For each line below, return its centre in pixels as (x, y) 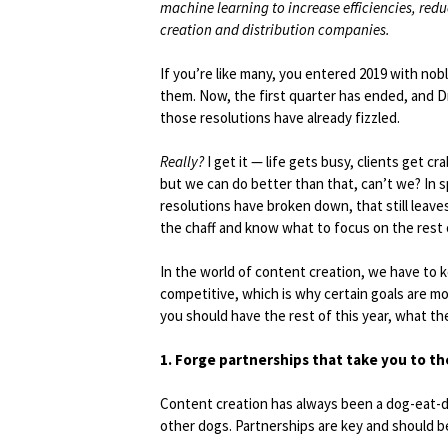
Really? (182, 162)
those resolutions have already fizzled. (280, 118)
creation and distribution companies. (275, 30)
